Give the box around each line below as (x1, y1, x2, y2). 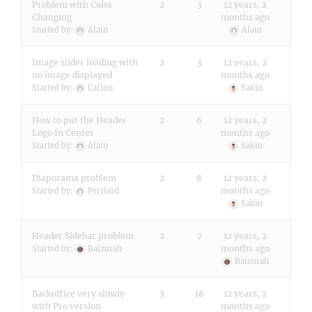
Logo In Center (32, 127, 94, 138)
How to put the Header (32, 115, 127, 125)
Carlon (88, 83, 113, 93)
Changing (32, 12, 72, 22)
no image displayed (32, 70, 112, 80)
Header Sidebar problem (32, 231, 134, 241)
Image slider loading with (32, 57, 138, 68)
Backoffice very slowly (32, 288, 125, 299)
